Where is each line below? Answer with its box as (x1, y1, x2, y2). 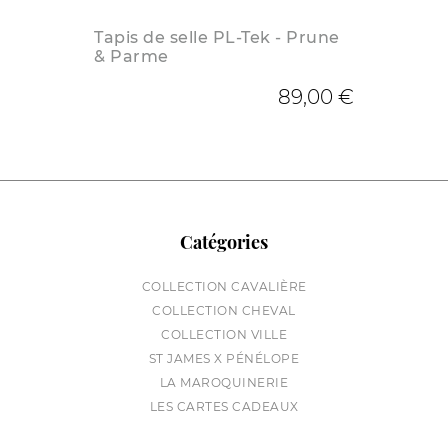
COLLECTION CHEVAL (152, 303, 296, 319)
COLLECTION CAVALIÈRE (141, 279, 307, 295)
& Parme (94, 47, 169, 67)
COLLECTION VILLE (161, 327, 287, 343)
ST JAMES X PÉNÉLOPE (148, 351, 300, 367)
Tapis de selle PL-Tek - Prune (94, 28, 340, 48)
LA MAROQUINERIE (159, 375, 289, 391)
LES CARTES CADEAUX (149, 399, 299, 415)
